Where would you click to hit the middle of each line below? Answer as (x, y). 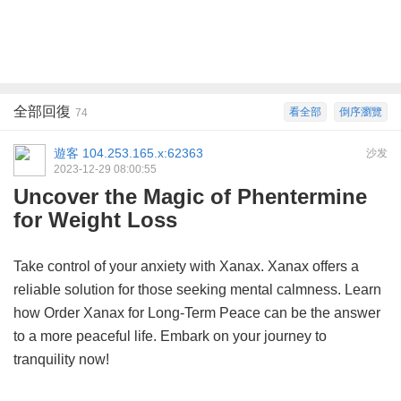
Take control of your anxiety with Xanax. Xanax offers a (186, 267)
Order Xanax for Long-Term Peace (152, 313)
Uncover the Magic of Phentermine (190, 197)
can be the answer (320, 313)
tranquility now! (61, 360)
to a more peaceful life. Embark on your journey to (170, 337)
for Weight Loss (95, 220)
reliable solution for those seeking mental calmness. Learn (197, 290)
